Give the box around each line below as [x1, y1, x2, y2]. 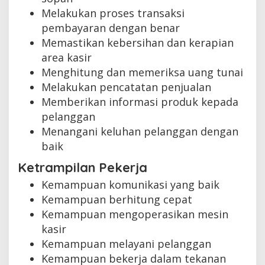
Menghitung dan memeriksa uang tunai [41, 64, 243, 79]
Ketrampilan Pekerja [18, 159, 147, 176]
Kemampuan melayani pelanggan [41, 237, 211, 251]
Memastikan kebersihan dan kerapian [41, 35, 234, 50]
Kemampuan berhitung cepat [41, 192, 192, 207]
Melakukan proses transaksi [41, 5, 185, 20]
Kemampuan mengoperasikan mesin [41, 207, 228, 222]
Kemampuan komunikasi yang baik [41, 177, 219, 192]
